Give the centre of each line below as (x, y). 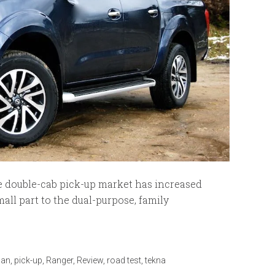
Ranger (60, 261)
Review (90, 261)
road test (124, 261)
